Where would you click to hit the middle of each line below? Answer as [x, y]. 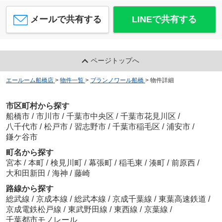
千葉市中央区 [90, 116]
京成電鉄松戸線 [34, 209]
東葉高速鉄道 [183, 199]
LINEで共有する [165, 20]
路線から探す [29, 188]
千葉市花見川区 [148, 116]
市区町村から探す [37, 106]
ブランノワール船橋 [117, 81]
